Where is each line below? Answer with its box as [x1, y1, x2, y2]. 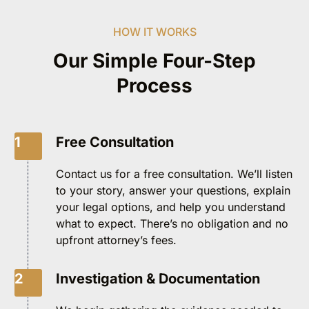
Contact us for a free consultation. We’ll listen [56, 166, 292, 181]
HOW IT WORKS [112, 24, 197, 39]
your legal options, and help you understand [56, 199, 286, 214]
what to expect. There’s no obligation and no [56, 216, 288, 230]
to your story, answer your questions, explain [56, 183, 290, 197]
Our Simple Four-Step [53, 48, 256, 72]
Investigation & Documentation [56, 270, 260, 287]
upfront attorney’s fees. [56, 232, 177, 247]
